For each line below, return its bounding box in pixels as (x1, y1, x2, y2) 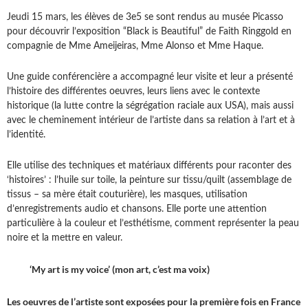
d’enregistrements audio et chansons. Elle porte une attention (7, 204, 267, 214)
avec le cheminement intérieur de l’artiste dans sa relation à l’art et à (7, 115, 295, 126)
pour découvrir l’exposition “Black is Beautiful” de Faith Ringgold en (7, 27, 291, 37)
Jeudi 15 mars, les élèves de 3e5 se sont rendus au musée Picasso (7, 12, 283, 23)
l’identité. (7, 130, 45, 140)
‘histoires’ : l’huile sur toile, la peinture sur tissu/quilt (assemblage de (7, 175, 291, 186)
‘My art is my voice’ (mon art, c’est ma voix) (30, 263, 210, 276)
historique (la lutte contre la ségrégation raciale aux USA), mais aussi (7, 101, 294, 111)
